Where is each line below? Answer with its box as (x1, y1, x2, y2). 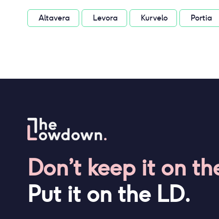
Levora (93, 13, 118, 23)
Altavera (39, 13, 70, 23)
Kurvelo (141, 13, 168, 23)
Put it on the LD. (27, 180, 191, 208)
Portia (191, 13, 212, 23)
